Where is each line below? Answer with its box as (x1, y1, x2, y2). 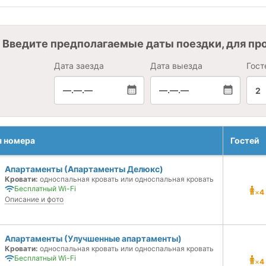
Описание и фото (5, 195, 64, 204)
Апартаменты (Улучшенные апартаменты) (5, 233, 182, 243)
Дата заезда (53, 61, 104, 71)
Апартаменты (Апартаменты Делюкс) (5, 164, 163, 174)
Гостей (230, 135, 259, 145)
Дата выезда (150, 61, 202, 71)
